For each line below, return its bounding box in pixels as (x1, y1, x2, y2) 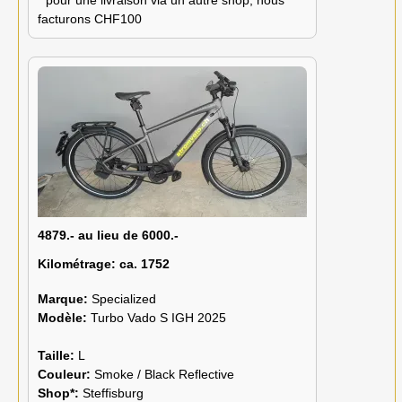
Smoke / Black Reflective (94, 366, 234, 381)
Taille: (38, 347, 78, 363)
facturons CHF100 (38, 11, 142, 26)
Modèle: (38, 310, 91, 325)
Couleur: (38, 366, 94, 381)
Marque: (38, 291, 92, 306)
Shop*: (38, 385, 83, 400)
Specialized (92, 291, 156, 306)
